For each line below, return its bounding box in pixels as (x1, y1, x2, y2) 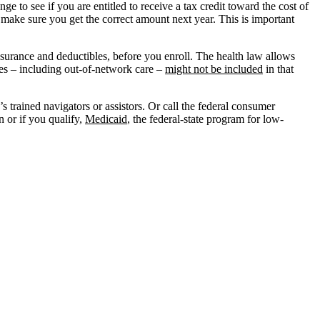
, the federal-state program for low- (127, 113, 284, 126)
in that (263, 63, 294, 76)
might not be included (165, 63, 263, 76)
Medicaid (85, 113, 127, 126)
